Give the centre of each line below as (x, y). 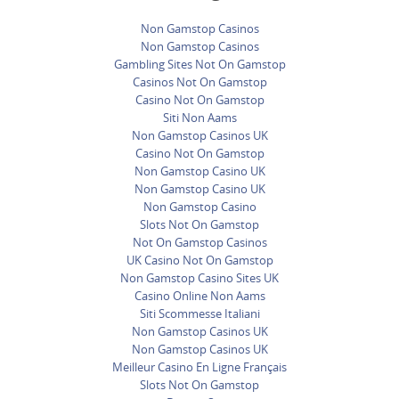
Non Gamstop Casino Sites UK (199, 277)
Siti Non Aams (199, 117)
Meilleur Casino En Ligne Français (199, 366)
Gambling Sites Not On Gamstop (199, 64)
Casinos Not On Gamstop (199, 81)
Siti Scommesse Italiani (199, 313)
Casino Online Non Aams (199, 295)
